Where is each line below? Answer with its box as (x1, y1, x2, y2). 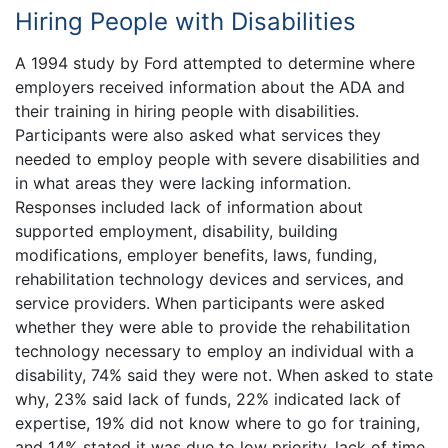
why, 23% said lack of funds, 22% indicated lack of (15, 388, 401, 409)
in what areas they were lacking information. (15, 172, 351, 193)
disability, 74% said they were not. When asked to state (15, 364, 433, 385)
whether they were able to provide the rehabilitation (15, 316, 410, 337)
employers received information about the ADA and (15, 76, 405, 97)
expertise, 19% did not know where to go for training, (15, 412, 420, 433)
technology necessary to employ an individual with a (15, 340, 414, 361)
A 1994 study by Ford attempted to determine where (15, 52, 415, 73)
